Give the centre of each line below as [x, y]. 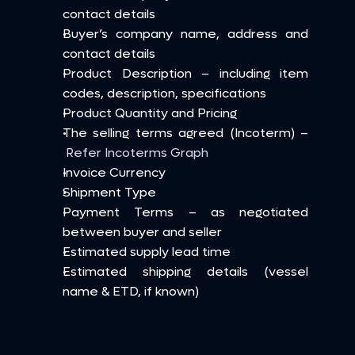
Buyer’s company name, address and [185, 34]
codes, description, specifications [164, 93]
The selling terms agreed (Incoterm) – [185, 133]
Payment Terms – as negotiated [185, 212]
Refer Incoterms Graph [137, 153]
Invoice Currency [114, 172]
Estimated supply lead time [147, 252]
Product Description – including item [185, 73]
